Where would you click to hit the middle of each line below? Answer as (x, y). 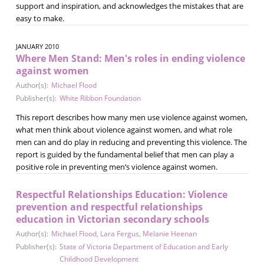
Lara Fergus (119, 233)
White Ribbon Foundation (100, 98)
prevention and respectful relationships (109, 207)
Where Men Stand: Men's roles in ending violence (130, 58)
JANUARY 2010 (37, 46)
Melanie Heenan (169, 233)
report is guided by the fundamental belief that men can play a (125, 154)
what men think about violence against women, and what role (124, 129)
